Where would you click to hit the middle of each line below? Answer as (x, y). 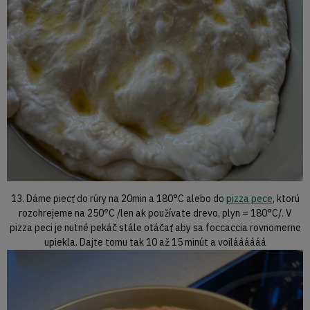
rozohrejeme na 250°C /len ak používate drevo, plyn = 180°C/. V (155, 213)
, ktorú (286, 198)
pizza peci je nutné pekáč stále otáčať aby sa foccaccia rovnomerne (155, 227)
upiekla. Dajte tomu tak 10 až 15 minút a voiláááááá (155, 242)
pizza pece (249, 198)
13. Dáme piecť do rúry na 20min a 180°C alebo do (118, 198)
